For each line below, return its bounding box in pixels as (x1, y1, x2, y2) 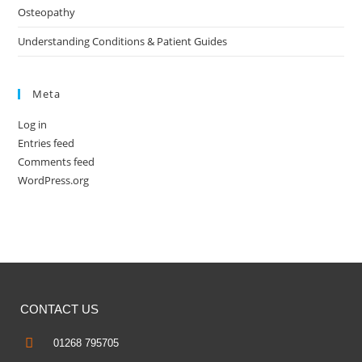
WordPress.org (18, 173, 90, 188)
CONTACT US (20, 302, 99, 317)
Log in (18, 117, 48, 133)
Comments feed (18, 154, 95, 170)
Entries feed (18, 136, 75, 151)
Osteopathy (18, 5, 76, 20)
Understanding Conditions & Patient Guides (18, 34, 228, 49)
